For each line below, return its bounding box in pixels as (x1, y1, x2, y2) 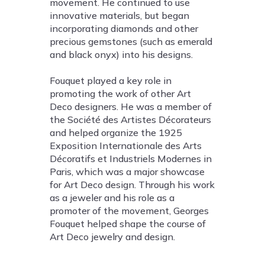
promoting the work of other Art (50, 88, 191, 100)
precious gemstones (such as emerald (50, 35, 212, 48)
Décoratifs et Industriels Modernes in (50, 153, 212, 165)
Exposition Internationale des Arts (50, 140, 202, 152)
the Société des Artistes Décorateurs (50, 114, 211, 126)
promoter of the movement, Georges (50, 205, 209, 217)
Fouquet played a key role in (50, 75, 172, 87)
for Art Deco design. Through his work (50, 179, 215, 191)
